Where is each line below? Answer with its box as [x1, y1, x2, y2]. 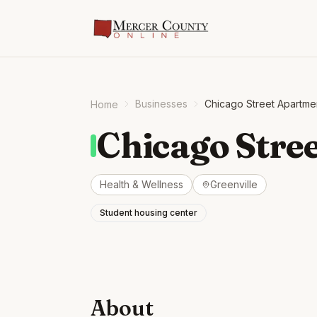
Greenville [210, 178, 258, 190]
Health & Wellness [100, 178, 183, 190]
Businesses [135, 98, 188, 110]
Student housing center [100, 207, 197, 218]
